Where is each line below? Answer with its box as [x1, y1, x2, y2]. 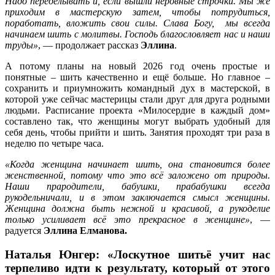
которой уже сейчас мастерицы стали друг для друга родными [5, 94, 270, 105]
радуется [5, 225, 44, 236]
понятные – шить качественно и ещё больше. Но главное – [5, 72, 270, 83]
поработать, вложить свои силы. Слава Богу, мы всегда [5, 18, 270, 29]
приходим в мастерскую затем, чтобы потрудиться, [5, 7, 270, 18]
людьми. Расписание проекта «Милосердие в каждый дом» [5, 105, 270, 116]
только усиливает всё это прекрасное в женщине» [5, 214, 250, 225]
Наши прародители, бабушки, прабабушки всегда [5, 181, 270, 192]
